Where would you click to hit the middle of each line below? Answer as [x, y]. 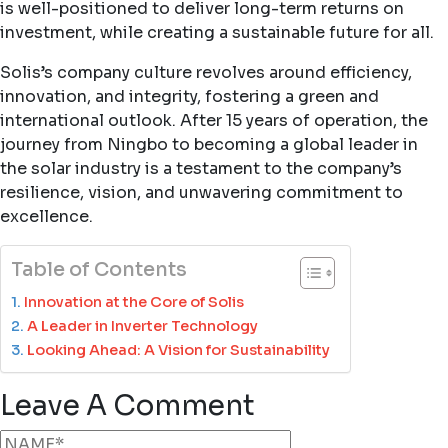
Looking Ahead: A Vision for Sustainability [178, 349]
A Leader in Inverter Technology [142, 325]
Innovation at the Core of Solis [133, 301]
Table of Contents [99, 269]
